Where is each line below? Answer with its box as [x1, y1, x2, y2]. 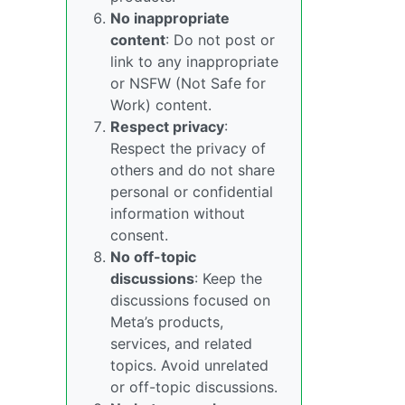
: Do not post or [165, 31, 275, 49]
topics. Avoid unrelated [110, 356, 268, 374]
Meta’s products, [110, 313, 223, 331]
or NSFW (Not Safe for [110, 74, 266, 92]
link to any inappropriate [110, 52, 278, 71]
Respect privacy [110, 118, 224, 136]
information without [110, 204, 245, 222]
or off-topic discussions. [110, 378, 278, 396]
